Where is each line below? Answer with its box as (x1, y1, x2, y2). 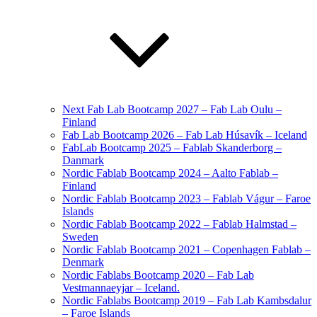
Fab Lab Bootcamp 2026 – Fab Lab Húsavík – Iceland (62, 129, 307, 141)
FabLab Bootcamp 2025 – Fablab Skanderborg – (62, 142, 282, 154)
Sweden (62, 231, 98, 243)
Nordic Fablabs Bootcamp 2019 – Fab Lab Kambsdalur (62, 294, 311, 306)
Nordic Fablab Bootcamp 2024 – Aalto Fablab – (62, 167, 278, 179)
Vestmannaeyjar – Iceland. (62, 282, 180, 294)
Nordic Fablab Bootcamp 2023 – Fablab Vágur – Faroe (62, 192, 311, 204)
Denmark (62, 256, 104, 268)
